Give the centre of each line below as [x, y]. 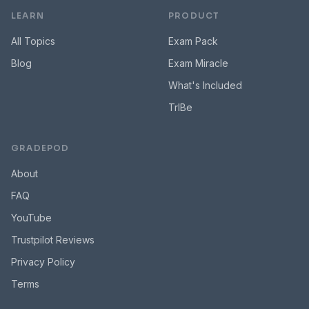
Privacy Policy [43, 262]
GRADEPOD [40, 148]
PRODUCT [194, 16]
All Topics [33, 41]
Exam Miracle [198, 63]
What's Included [205, 85]
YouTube [31, 218]
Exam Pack [193, 41]
